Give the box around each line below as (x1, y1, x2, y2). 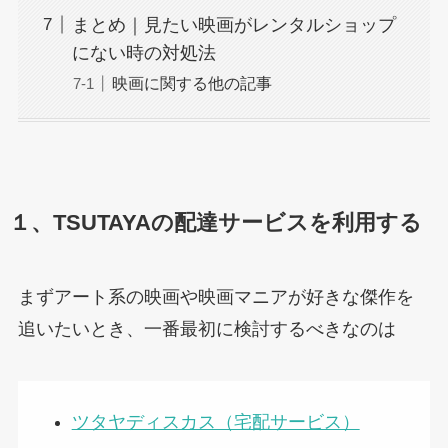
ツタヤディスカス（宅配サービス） (71, 411, 360, 432)
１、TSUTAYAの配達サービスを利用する (8, 210, 422, 235)
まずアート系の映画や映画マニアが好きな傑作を (17, 286, 414, 307)
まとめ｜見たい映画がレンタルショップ (71, 14, 396, 35)
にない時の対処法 (71, 42, 216, 63)
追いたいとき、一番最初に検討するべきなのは (17, 318, 396, 339)
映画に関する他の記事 (111, 73, 272, 92)
